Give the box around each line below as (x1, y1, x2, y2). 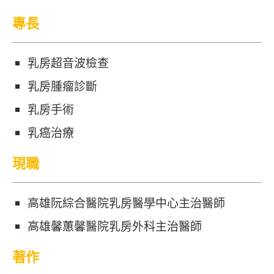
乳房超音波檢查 (28, 54, 109, 71)
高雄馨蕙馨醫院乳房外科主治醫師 (28, 218, 202, 234)
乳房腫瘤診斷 (28, 78, 97, 94)
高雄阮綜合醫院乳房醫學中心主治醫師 (28, 194, 225, 211)
